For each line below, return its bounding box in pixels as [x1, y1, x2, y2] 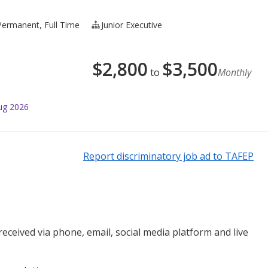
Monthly [218, 65, 251, 79]
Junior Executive [101, 19, 163, 31]
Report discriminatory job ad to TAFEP [83, 149, 254, 163]
